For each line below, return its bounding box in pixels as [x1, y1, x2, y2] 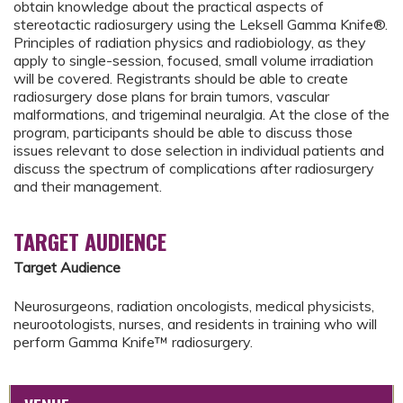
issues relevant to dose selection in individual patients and [13, 141, 384, 160]
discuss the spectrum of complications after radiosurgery [13, 159, 374, 178]
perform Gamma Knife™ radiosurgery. [13, 332, 253, 351]
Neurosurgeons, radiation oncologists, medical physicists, [13, 296, 374, 315]
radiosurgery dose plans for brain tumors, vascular [13, 87, 329, 106]
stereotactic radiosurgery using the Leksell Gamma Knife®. [13, 15, 388, 34]
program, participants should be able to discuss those [13, 123, 353, 142]
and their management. [13, 177, 162, 196]
